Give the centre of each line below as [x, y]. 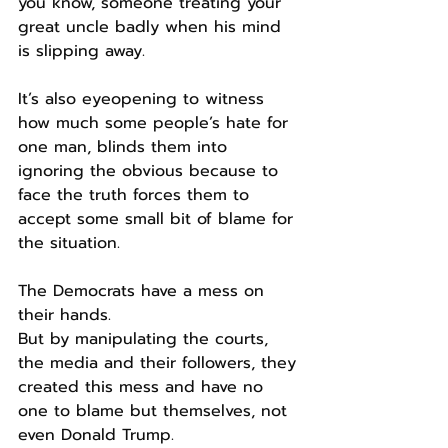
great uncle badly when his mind [152, 26]
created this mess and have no [143, 386]
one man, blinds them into [125, 146]
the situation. [69, 242]
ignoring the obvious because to [151, 170]
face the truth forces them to [136, 194]
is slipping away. [81, 50]
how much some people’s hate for [156, 122]
